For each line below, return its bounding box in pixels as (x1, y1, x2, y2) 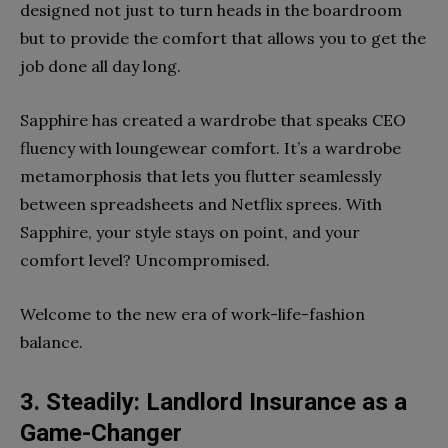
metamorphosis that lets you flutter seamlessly (20, 166, 381, 187)
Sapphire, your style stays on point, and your (20, 222, 360, 243)
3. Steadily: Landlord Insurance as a (20, 388, 407, 417)
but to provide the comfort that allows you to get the (20, 28, 426, 49)
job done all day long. (20, 56, 181, 77)
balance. (20, 332, 83, 353)
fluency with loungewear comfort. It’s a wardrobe (20, 138, 401, 159)
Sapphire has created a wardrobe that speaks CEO (20, 110, 406, 131)
